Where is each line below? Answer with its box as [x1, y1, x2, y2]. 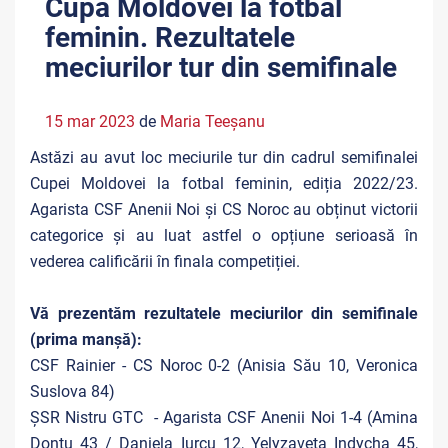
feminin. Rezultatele [45, 21, 295, 54]
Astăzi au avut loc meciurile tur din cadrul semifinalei [30, 148, 418, 167]
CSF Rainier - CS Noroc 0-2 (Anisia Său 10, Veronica [30, 356, 418, 375]
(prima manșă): [30, 330, 146, 349]
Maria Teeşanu [160, 112, 265, 131]
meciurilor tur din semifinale [45, 51, 397, 84]
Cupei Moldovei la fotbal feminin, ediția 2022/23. [30, 174, 418, 193]
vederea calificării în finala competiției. [30, 252, 300, 271]
